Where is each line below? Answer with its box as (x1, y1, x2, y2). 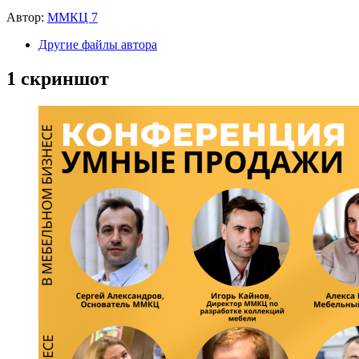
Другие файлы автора (38, 37, 157, 51)
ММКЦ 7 (47, 10, 98, 24)
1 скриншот (6, 67, 109, 89)
